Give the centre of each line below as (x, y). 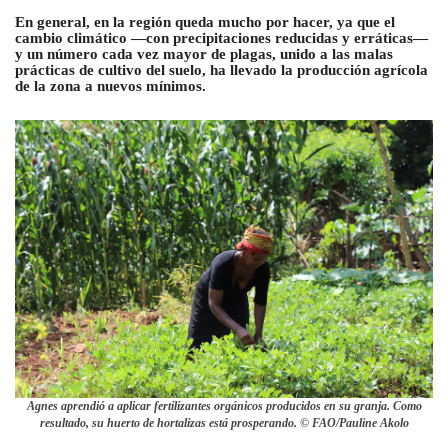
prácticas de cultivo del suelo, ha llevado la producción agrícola (221, 69)
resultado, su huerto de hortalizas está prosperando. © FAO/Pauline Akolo (224, 423)
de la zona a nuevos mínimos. (110, 85)
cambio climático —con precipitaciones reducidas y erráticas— (221, 37)
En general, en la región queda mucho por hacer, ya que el (205, 21)
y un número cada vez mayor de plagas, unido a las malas (204, 53)
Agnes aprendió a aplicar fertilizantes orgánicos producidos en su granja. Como (224, 406)
